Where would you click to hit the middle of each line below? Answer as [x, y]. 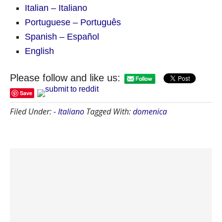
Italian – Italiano [56, 8]
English [39, 51]
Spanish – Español [62, 36]
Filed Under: [32, 112]
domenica [150, 112]
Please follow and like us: [65, 78]
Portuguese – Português [73, 22]
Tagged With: [110, 112]
